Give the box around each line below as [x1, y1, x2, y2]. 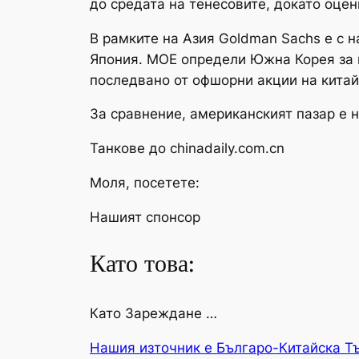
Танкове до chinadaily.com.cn [90, 140, 284, 157]
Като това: [90, 248, 195, 281]
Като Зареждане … [90, 305, 217, 321]
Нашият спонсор [90, 208, 200, 225]
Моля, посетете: [90, 174, 200, 191]
